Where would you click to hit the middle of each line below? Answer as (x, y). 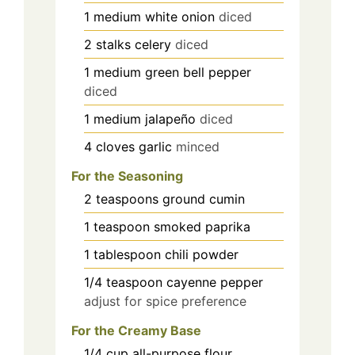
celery (153, 45)
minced (198, 147)
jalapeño (170, 119)
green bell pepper (198, 73)
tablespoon (127, 255)
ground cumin (204, 199)
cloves (115, 147)
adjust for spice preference (165, 302)
